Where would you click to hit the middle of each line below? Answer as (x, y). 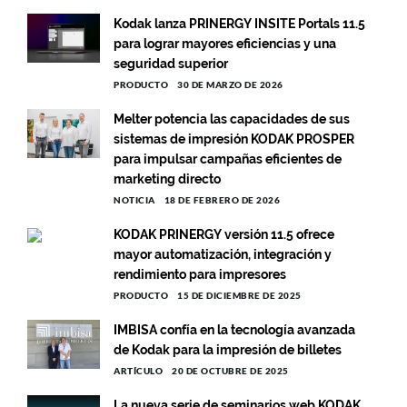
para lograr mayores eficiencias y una (225, 44)
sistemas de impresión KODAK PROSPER (234, 139)
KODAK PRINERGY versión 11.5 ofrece (224, 235)
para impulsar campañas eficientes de (228, 159)
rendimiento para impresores (200, 275)
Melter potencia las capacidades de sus (232, 119)
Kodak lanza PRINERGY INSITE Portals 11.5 (239, 24)
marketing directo (167, 179)
